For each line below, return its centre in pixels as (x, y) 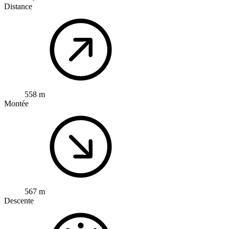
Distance (18, 6)
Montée (16, 103)
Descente (19, 200)
